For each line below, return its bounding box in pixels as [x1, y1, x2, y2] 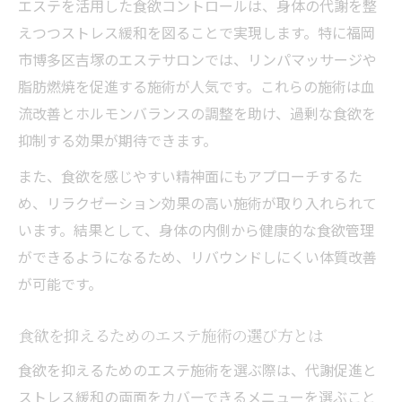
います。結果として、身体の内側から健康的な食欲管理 [18, 218, 374, 240]
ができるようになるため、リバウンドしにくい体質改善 [18, 245, 377, 267]
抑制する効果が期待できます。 [18, 128, 217, 151]
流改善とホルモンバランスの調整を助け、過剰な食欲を [18, 101, 376, 124]
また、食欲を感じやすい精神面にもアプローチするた [18, 164, 363, 187]
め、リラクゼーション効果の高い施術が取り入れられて [18, 191, 377, 214]
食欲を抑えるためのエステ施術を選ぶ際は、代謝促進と [18, 358, 377, 380]
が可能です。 [18, 272, 102, 294]
